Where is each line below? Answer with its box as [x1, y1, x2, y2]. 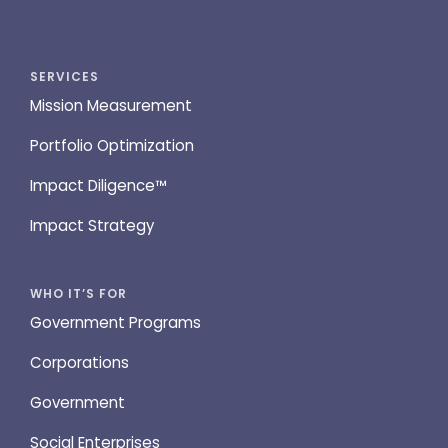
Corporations [30, 352, 129, 374]
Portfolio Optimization [30, 135, 194, 157]
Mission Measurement [30, 95, 192, 117]
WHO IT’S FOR [30, 285, 127, 303]
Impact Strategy [30, 215, 154, 237]
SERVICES [30, 68, 99, 86]
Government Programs [30, 312, 201, 334]
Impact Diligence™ [30, 175, 167, 197]
